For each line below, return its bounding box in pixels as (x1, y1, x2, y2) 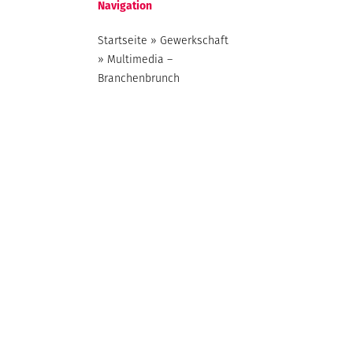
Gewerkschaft (160, 32, 229, 49)
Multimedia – (107, 51, 173, 68)
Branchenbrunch (98, 70, 180, 87)
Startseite (98, 32, 148, 49)
